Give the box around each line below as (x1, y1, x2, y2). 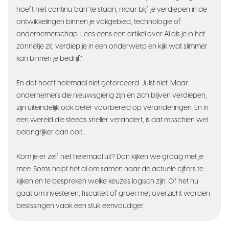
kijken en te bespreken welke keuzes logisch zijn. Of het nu (16, 177, 198, 186)
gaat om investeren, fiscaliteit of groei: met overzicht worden (16, 190, 210, 198)
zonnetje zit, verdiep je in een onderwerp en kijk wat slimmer (16, 42, 208, 51)
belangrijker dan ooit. (16, 128, 83, 136)
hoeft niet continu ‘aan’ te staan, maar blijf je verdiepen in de (16, 6, 207, 14)
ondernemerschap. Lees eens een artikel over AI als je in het (16, 30, 205, 38)
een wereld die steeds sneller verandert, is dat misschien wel (16, 116, 208, 124)
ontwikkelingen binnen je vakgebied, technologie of (16, 18, 181, 26)
